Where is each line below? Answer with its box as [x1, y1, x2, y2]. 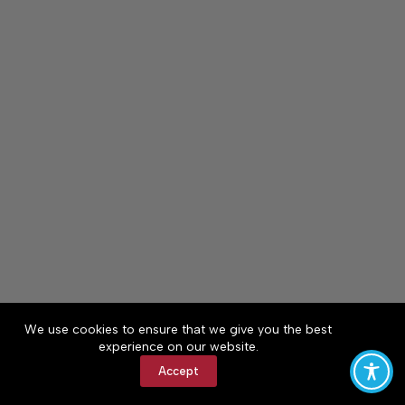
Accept [157, 364, 199, 378]
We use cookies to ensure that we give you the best [24, 322, 333, 337]
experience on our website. [98, 339, 259, 354]
